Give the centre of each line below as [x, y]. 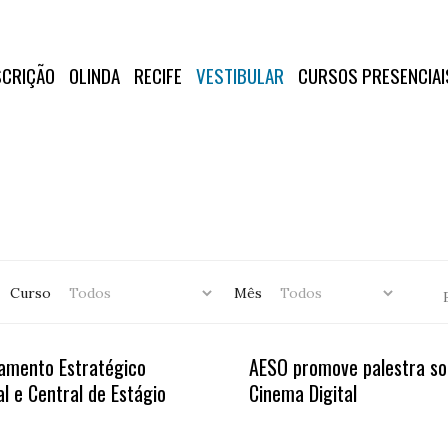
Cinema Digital [303, 393]
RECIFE [157, 75]
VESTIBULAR [239, 75]
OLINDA [94, 75]
